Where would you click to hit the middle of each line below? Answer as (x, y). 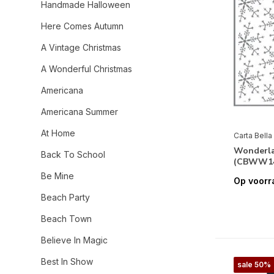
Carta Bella (253, 135)
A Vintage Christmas (81, 47)
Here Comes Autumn (82, 26)
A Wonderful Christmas (87, 69)
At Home (58, 133)
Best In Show (67, 261)
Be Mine (57, 176)
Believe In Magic (74, 240)
